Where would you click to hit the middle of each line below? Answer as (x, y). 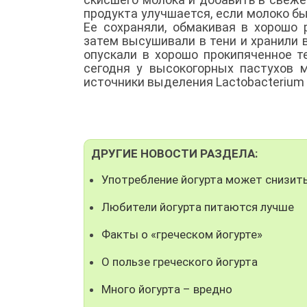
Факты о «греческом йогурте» (182, 234)
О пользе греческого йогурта (180, 261)
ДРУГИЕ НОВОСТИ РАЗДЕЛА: (174, 153)
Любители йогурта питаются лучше (198, 207)
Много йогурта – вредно (167, 289)
